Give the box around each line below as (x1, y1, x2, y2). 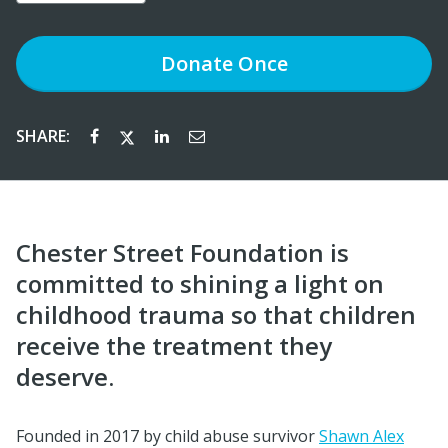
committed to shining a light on (16, 267, 384, 301)
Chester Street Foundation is (16, 236, 349, 270)
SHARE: (16, 125, 74, 148)
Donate (160, 50, 233, 78)
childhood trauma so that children (16, 298, 416, 332)
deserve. (16, 360, 114, 394)
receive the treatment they (16, 329, 332, 363)
